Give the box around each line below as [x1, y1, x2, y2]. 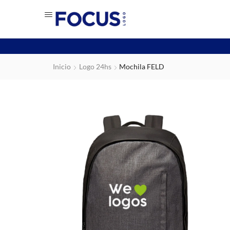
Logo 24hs [79, 62, 111, 71]
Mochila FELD [119, 62, 164, 71]
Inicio [53, 62, 71, 71]
